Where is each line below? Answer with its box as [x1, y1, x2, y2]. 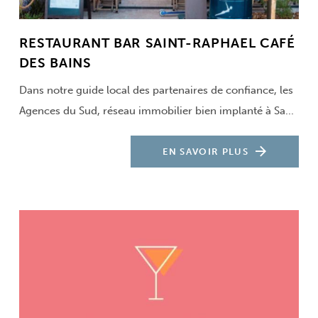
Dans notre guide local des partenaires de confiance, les [18, 84, 293, 97]
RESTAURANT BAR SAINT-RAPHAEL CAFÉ [18, 35, 295, 52]
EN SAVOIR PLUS [163, 146, 248, 157]
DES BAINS [18, 55, 92, 72]
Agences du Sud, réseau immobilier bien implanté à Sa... [18, 104, 294, 118]
